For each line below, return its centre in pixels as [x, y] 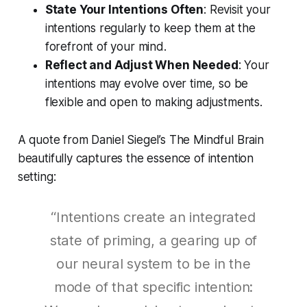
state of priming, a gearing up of [153, 241]
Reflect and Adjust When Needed [142, 65]
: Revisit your [237, 10]
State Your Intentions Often [124, 10]
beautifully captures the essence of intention [136, 159]
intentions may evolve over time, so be [147, 84]
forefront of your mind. [106, 47]
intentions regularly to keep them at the [150, 28]
